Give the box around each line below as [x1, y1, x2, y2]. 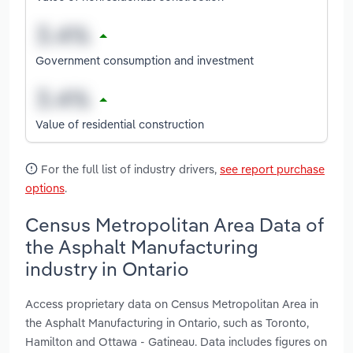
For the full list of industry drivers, [38, 162, 220, 177]
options [25, 180, 65, 196]
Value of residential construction [35, 116, 204, 132]
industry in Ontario [25, 256, 189, 281]
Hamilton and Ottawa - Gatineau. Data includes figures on [25, 333, 327, 349]
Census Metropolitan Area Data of [25, 212, 324, 236]
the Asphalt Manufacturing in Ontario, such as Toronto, [25, 314, 309, 330]
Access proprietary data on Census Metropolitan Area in [25, 295, 318, 311]
